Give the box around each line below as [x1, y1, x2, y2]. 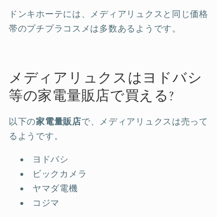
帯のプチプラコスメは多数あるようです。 [9, 23, 181, 34]
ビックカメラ [32, 168, 87, 179]
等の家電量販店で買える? [9, 87, 174, 105]
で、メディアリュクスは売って [81, 116, 208, 127]
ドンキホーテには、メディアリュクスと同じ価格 [9, 9, 208, 20]
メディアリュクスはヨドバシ [9, 69, 202, 87]
